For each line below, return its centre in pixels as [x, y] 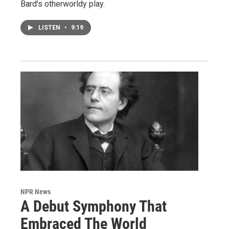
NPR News [36, 191]
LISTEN [50, 27]
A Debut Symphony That [94, 206]
